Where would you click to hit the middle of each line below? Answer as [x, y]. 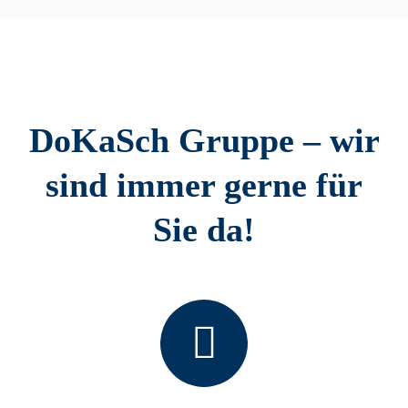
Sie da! [204, 229]
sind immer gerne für [204, 184]
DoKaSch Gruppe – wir [204, 140]
